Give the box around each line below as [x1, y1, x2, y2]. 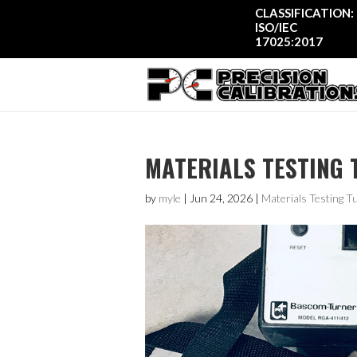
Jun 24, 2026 [190, 191, 253, 205]
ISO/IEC [255, 20, 297, 34]
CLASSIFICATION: [255, 6, 354, 20]
